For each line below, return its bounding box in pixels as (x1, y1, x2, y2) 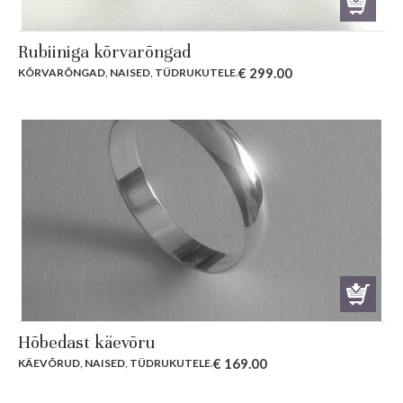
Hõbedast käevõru (18, 330, 156, 354)
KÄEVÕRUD (18, 355, 80, 370)
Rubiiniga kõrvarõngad (18, 40, 191, 64)
